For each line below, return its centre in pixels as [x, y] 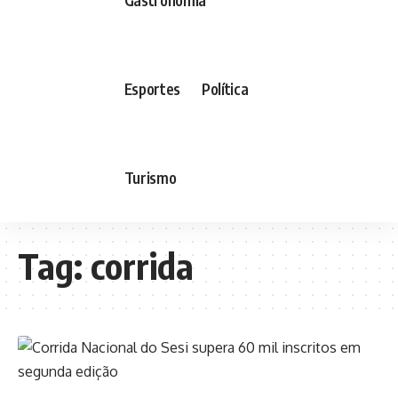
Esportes [152, 88]
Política [225, 88]
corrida [142, 266]
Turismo [150, 177]
